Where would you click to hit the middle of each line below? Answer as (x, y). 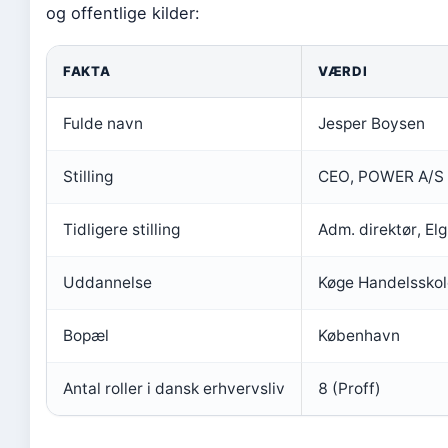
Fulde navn (103, 123)
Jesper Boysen (371, 123)
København (359, 335)
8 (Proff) (349, 388)
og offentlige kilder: (123, 13)
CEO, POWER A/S (381, 176)
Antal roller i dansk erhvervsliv (174, 388)
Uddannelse (107, 282)
